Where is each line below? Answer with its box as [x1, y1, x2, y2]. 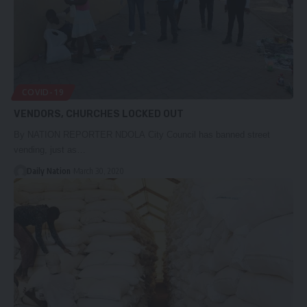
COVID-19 [22, 86, 64, 98]
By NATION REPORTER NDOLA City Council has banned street [14, 129, 270, 140]
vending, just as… [14, 144, 86, 155]
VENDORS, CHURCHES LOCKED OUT [14, 108, 184, 120]
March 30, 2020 [73, 165, 124, 176]
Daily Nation [26, 165, 71, 176]
